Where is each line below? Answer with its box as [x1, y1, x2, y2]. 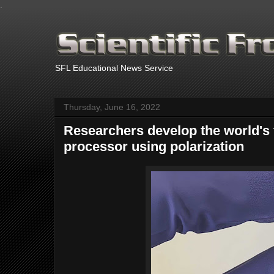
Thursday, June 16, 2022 [64, 102, 160, 112]
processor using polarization [64, 139, 244, 154]
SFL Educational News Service [55, 63, 173, 73]
